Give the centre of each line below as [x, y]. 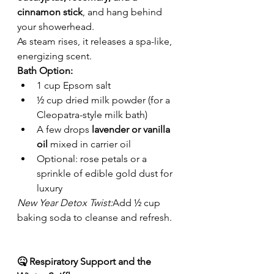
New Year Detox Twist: [65, 203]
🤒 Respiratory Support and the [85, 262]
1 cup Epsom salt [74, 86]
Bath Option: [45, 71]
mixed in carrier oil [89, 144]
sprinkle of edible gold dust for [106, 174]
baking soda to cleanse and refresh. [94, 218]
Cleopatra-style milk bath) [92, 115]
